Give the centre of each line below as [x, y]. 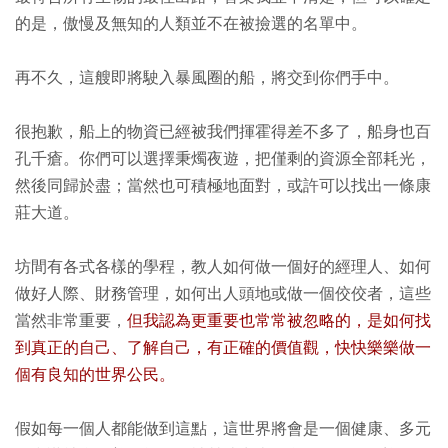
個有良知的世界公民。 [95, 375]
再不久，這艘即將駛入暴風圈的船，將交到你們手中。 [207, 78]
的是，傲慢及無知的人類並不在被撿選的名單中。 [191, 24]
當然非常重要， [71, 321]
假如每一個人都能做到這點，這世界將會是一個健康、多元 [223, 429]
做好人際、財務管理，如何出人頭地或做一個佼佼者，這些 [223, 294]
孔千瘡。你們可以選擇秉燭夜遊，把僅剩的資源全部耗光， [223, 159]
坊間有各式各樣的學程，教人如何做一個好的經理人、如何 [223, 267]
